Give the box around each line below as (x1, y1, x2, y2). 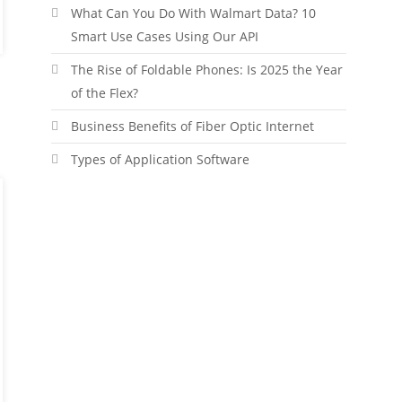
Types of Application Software (70, 151, 249, 168)
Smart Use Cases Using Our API (70, 28, 258, 45)
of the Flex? (70, 84, 138, 101)
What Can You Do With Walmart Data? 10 (70, 4, 316, 22)
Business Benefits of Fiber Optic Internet (70, 118, 314, 135)
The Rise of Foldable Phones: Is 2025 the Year (70, 61, 343, 78)
